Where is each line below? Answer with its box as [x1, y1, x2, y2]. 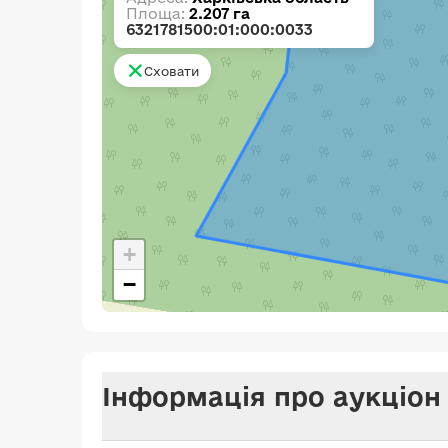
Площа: [126, 5, 189, 22]
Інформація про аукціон [102, 381, 441, 411]
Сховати [144, 63, 199, 78]
